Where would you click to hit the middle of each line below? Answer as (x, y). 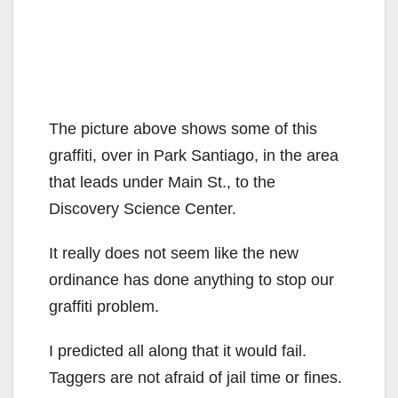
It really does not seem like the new (174, 254)
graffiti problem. (104, 307)
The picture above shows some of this (183, 129)
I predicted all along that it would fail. (180, 351)
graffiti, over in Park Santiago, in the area (194, 156)
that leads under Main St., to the (162, 183)
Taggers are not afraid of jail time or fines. (198, 378)
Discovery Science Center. (143, 209)
